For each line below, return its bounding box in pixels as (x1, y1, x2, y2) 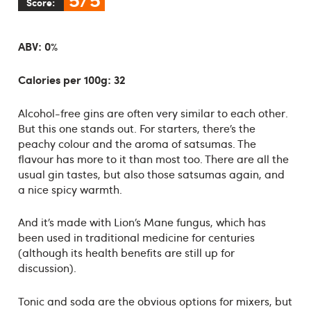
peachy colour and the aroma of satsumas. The (17, 135, 256, 151)
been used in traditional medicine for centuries (17, 230, 255, 246)
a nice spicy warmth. (17, 181, 122, 197)
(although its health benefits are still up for (17, 245, 235, 261)
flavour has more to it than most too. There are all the (17, 151, 289, 167)
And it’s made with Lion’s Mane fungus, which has (17, 215, 266, 230)
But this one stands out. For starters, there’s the (17, 120, 255, 136)
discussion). (17, 260, 76, 276)
